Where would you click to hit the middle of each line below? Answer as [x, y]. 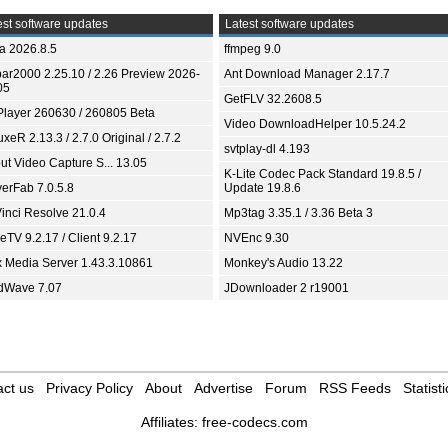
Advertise [223, 388]
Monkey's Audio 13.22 [283, 263]
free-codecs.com [254, 422]
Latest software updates [288, 24]
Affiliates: [171, 422]
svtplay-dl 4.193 [267, 149]
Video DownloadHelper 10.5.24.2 [315, 124]
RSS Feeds [355, 388]
